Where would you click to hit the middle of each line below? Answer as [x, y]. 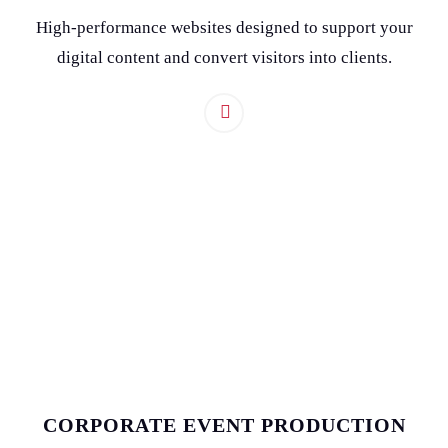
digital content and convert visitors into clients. [224, 58]
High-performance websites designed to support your [224, 28]
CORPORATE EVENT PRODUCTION [224, 425]
